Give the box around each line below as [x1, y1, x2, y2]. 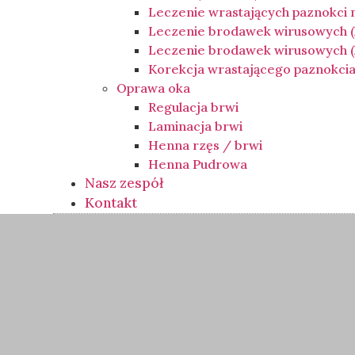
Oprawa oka [116, 80, 191, 97]
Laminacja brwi [148, 118, 243, 135]
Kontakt [85, 194, 138, 212]
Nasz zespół [85, 174, 164, 193]
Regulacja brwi [148, 99, 239, 116]
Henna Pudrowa [148, 156, 248, 173]
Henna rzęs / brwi [148, 137, 263, 154]
